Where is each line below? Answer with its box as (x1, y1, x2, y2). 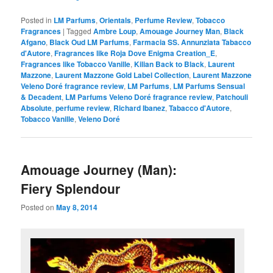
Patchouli (216, 91, 249, 103)
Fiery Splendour (21, 179, 121, 197)
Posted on (21, 201, 57, 212)
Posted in (21, 15, 52, 26)
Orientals (99, 15, 132, 26)
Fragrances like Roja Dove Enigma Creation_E (54, 48, 216, 59)
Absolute (21, 102, 52, 114)
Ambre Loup (93, 26, 136, 37)
